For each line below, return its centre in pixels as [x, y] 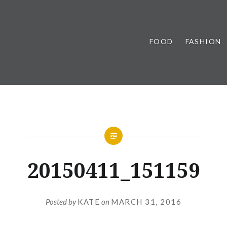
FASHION [203, 41]
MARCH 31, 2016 [146, 201]
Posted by [62, 201]
